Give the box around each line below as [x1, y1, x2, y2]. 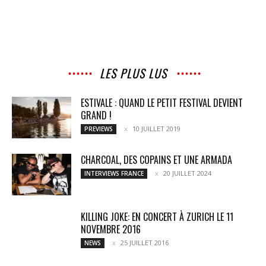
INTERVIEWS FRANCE [84, 169, 144, 178]
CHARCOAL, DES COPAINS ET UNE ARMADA [81, 152, 232, 167]
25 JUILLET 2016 [121, 237, 169, 247]
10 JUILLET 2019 [132, 123, 180, 133]
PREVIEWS [84, 124, 113, 133]
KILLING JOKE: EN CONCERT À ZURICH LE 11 [81, 209, 233, 224]
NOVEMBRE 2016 [81, 221, 141, 236]
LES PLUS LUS [99, 64, 167, 82]
